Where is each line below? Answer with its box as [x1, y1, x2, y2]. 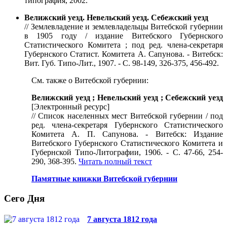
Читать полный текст [79, 157, 152, 166]
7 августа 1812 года [87, 215, 157, 224]
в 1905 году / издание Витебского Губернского [24, 31, 223, 41]
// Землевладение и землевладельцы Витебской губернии [24, 22, 223, 31]
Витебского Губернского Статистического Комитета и [31, 139, 223, 148]
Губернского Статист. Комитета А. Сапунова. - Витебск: [24, 50, 223, 59]
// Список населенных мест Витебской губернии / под [31, 111, 223, 121]
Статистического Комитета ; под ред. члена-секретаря [24, 41, 223, 50]
